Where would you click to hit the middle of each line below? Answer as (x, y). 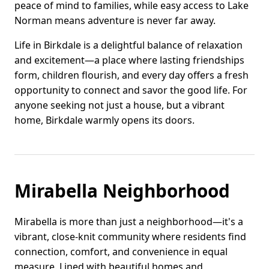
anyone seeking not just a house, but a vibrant (119, 105)
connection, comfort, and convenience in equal (121, 251)
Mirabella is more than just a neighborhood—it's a (129, 221)
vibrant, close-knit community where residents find (130, 236)
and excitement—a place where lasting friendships (129, 60)
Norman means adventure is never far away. (115, 20)
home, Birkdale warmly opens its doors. (104, 120)
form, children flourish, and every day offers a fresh (131, 75)
